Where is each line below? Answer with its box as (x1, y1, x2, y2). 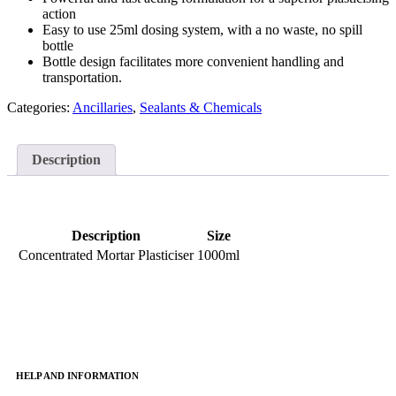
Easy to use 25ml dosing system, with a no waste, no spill (42, 22, 362, 38)
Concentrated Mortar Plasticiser (19, 247, 194, 263)
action (42, 6, 76, 22)
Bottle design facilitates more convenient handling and (42, 54, 344, 70)
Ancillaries (72, 100, 133, 116)
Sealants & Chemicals (140, 100, 262, 116)
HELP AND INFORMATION (16, 370, 139, 382)
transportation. (42, 70, 122, 86)
